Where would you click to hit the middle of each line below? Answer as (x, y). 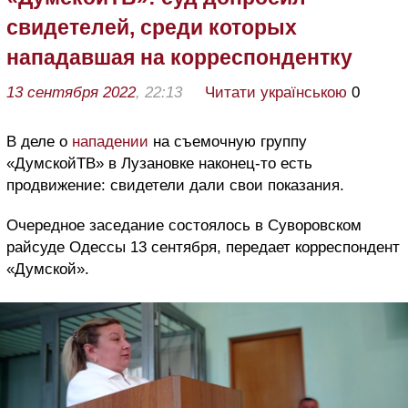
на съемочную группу (230, 141)
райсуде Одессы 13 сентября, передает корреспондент (203, 247)
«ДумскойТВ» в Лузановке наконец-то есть (159, 163)
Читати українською (276, 92)
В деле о (39, 141)
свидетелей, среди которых (152, 27)
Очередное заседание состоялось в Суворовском (184, 225)
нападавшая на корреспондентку (179, 57)
